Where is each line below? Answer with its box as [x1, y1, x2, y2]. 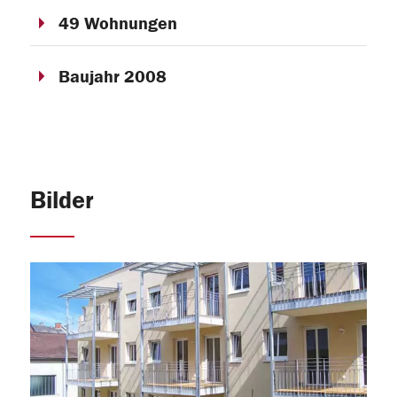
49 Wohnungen [58, 14, 177, 32]
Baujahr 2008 [58, 67, 167, 85]
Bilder [29, 188, 94, 213]
